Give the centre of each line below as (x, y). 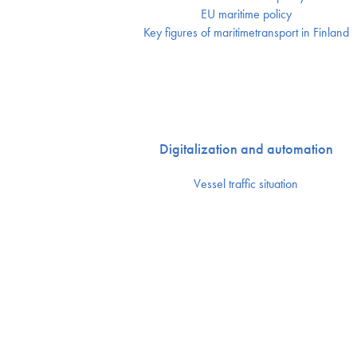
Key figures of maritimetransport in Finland (246, 32)
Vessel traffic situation (246, 184)
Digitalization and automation (246, 149)
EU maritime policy (246, 14)
